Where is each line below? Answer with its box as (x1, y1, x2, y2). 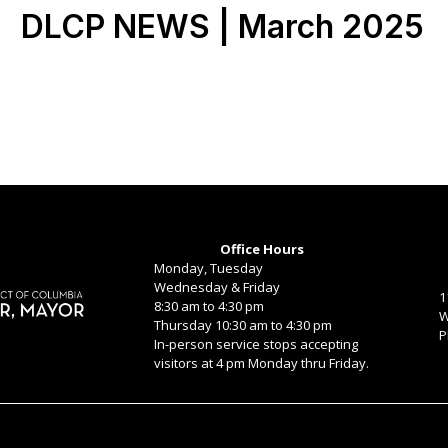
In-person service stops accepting (154, 335, 359, 353)
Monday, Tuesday (154, 259, 264, 277)
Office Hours (219, 240, 304, 258)
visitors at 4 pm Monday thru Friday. (154, 354, 370, 372)
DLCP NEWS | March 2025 (21, 7, 424, 46)
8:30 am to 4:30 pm (154, 297, 265, 315)
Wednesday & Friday (154, 278, 281, 296)
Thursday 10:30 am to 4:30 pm (154, 316, 333, 334)
